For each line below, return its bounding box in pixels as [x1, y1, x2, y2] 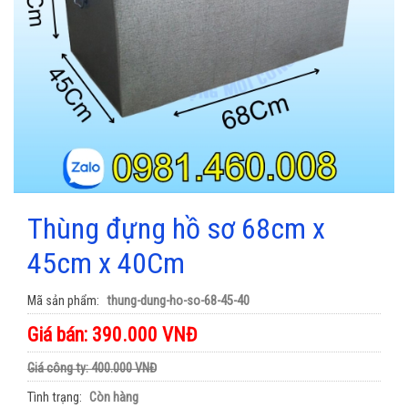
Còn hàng [89, 390, 138, 406]
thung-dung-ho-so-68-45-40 [107, 293, 250, 310]
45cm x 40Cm [27, 246, 185, 281]
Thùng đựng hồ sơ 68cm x [27, 211, 325, 247]
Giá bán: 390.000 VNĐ [27, 323, 198, 347]
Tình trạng [27, 390, 79, 406]
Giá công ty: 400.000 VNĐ [27, 361, 157, 377]
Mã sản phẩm [27, 293, 97, 310]
